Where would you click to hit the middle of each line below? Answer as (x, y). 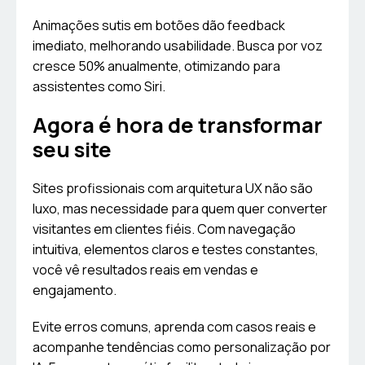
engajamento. (75, 290)
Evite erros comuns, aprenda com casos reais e (174, 327)
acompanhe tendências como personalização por (182, 347)
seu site (72, 150)
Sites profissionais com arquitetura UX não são (173, 189)
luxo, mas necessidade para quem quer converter (180, 209)
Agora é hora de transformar (178, 125)
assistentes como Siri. (99, 87)
